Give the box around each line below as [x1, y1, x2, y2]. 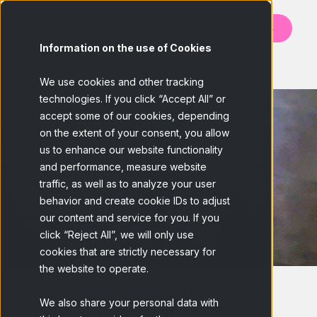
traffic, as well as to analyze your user [40, 178, 216, 190]
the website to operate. [40, 263, 149, 275]
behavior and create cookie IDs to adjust [40, 195, 230, 207]
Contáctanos [217, 23, 274, 33]
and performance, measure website [40, 161, 207, 173]
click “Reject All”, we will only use [40, 229, 194, 241]
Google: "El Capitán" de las [46, 282, 271, 304]
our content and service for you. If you [40, 212, 219, 224]
